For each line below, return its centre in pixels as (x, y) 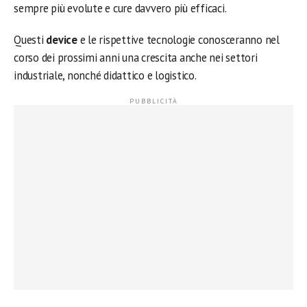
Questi (30, 40)
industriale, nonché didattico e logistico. (105, 75)
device (62, 40)
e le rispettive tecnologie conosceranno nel (178, 40)
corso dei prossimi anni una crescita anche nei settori (136, 58)
